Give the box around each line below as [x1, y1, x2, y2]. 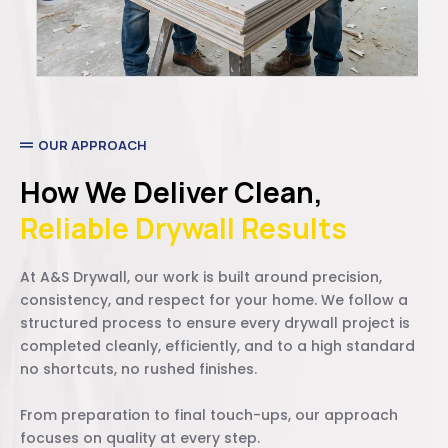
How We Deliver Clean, [20, 173, 323, 212]
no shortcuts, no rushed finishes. [20, 359, 257, 380]
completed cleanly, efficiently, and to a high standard [20, 336, 415, 357]
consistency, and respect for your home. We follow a [20, 290, 408, 311]
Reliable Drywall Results [20, 209, 347, 248]
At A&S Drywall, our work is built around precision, [20, 267, 382, 288]
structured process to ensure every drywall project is [20, 313, 410, 334]
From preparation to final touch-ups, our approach [20, 405, 398, 426]
